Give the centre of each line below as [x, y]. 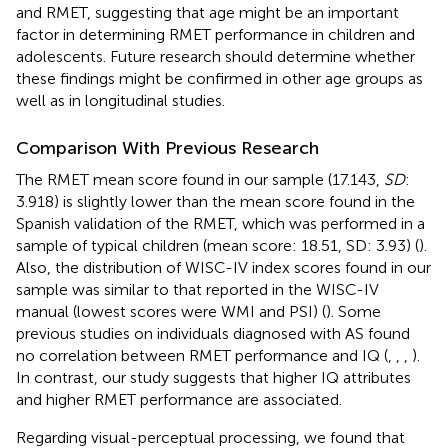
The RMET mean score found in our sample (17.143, [200, 179]
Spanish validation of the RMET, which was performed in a [220, 223]
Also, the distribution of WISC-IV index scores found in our [223, 267]
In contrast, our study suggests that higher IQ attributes [213, 377]
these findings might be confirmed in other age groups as [219, 78]
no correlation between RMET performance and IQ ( [202, 355]
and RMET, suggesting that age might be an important [207, 12]
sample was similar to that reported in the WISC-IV [197, 289]
